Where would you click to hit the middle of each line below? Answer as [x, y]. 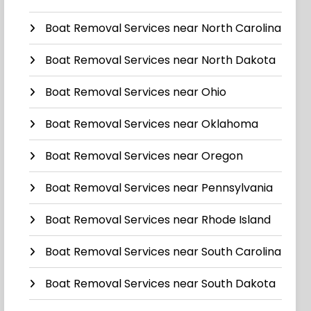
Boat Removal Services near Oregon [144, 156]
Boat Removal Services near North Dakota [161, 60]
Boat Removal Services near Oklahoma [152, 124]
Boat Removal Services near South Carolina [163, 252]
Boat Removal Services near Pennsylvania [159, 188]
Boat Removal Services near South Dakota [161, 284]
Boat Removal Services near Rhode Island [158, 220]
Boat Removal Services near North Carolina [163, 28]
